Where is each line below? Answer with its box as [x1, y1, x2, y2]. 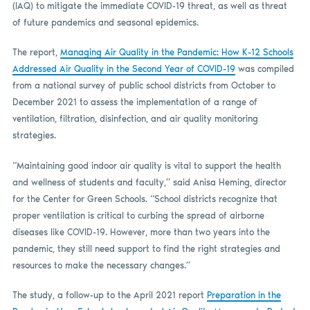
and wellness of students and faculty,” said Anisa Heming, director [12, 176, 286, 188]
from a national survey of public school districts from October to [12, 80, 275, 91]
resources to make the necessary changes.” [12, 259, 190, 271]
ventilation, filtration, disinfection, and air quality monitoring [12, 113, 258, 125]
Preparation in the [206, 290, 281, 301]
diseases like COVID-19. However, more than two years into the [12, 226, 270, 237]
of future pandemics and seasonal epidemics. [12, 17, 199, 28]
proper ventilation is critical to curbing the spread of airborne [12, 210, 264, 221]
